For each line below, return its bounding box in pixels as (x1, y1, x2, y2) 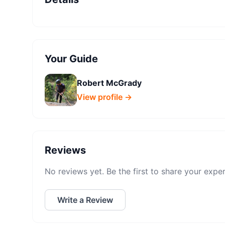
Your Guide (45, 53, 98, 65)
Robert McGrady (77, 78, 142, 88)
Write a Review (57, 195, 113, 205)
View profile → (77, 92, 132, 102)
